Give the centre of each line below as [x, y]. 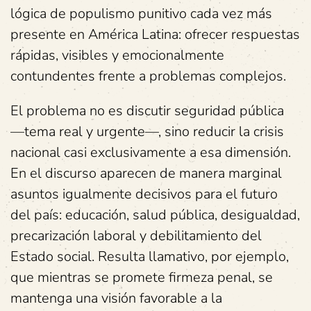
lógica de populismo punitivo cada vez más [141, 14]
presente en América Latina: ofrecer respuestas [155, 34]
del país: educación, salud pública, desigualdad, [155, 215]
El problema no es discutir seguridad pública [147, 111]
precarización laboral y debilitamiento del [136, 236]
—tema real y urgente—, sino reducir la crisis [147, 132]
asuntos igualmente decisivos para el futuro [144, 194]
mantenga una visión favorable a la [116, 298]
